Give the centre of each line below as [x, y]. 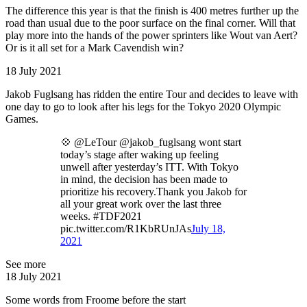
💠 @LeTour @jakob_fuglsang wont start [151, 142]
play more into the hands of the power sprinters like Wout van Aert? [151, 35]
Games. [22, 119]
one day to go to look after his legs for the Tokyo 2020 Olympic [143, 106]
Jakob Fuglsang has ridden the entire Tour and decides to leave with [152, 94]
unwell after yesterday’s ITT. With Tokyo [149, 167]
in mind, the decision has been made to [144, 179]
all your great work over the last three [141, 204]
